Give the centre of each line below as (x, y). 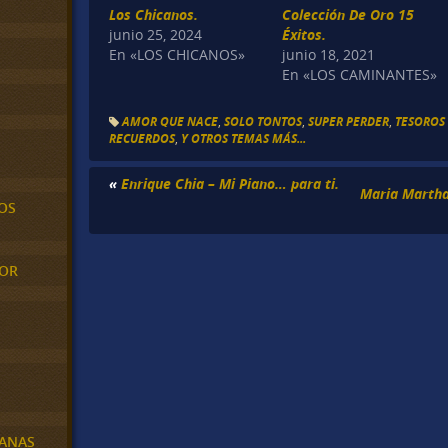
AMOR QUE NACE (170, 121)
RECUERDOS (142, 138)
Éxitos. (304, 35)
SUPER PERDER (349, 121)
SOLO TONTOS (263, 121)
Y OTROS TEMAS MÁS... (244, 138)
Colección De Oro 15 (348, 15)
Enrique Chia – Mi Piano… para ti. (230, 184)
